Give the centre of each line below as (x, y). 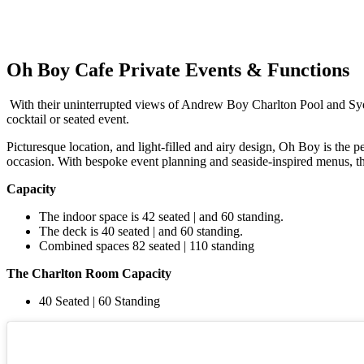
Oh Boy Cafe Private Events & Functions (178, 69)
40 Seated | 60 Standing (100, 301)
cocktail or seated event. (68, 119)
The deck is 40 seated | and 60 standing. (141, 231)
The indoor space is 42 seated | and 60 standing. (161, 216)
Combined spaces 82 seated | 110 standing (147, 245)
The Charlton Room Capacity (89, 273)
